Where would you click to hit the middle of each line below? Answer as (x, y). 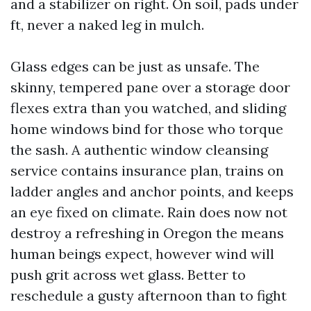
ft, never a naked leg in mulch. (107, 25)
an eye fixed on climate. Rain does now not (149, 212)
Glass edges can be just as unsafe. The (135, 66)
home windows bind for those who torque (147, 129)
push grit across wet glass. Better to (128, 275)
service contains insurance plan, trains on (147, 170)
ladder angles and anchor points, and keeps (152, 191)
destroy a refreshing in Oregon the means (147, 233)
